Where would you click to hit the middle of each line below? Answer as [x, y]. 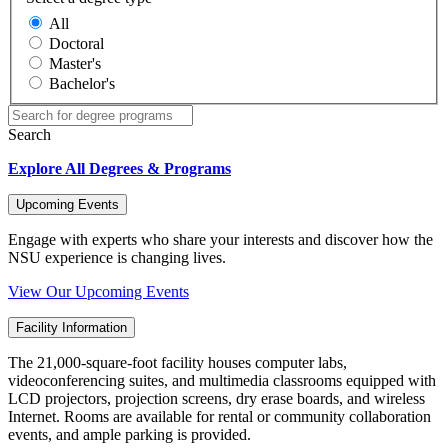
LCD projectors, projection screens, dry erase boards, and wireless [216, 398]
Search [29, 134]
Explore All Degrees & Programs [119, 168]
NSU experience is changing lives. [117, 257]
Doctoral [76, 43]
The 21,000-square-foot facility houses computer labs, [177, 362]
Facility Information [71, 327]
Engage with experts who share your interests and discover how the [220, 239]
